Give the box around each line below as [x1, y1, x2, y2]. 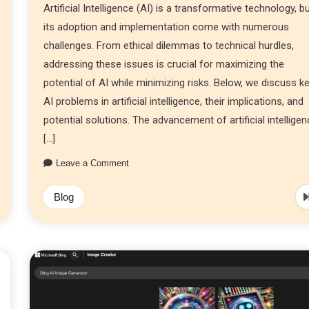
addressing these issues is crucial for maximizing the [43, 57, 285, 70]
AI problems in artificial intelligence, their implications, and [43, 94, 304, 108]
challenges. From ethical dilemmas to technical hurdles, [43, 39, 295, 52]
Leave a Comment [56, 157, 130, 168]
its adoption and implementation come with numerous [43, 20, 290, 33]
